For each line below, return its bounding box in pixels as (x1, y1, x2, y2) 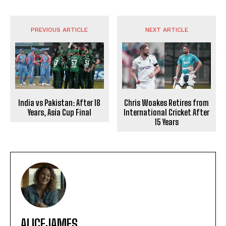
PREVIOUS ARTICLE (31, 26, 88, 34)
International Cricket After (124, 107, 210, 118)
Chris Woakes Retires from (124, 98, 209, 108)
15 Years (154, 117, 179, 127)
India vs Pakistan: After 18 (18, 98, 101, 108)
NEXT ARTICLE (145, 26, 188, 34)
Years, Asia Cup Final (27, 107, 91, 118)
